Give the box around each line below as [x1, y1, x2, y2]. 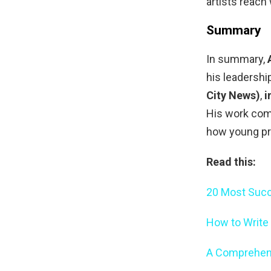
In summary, [206, 53, 267, 66]
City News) [206, 89, 260, 102]
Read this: [206, 155, 256, 169]
